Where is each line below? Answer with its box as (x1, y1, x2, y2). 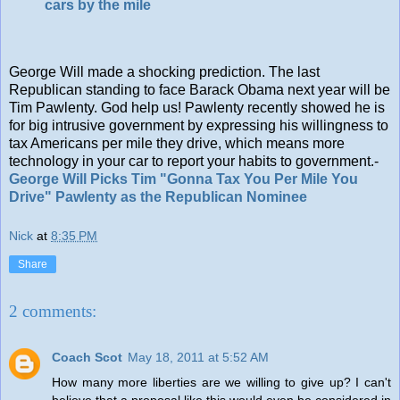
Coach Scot (52, 350, 122, 365)
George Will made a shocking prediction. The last (9, 64, 320, 80)
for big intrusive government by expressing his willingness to (9, 118, 388, 134)
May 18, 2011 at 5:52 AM (128, 350, 269, 365)
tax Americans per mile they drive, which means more (9, 136, 345, 152)
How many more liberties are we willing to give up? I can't (52, 375, 391, 390)
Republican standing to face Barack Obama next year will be (9, 82, 390, 98)
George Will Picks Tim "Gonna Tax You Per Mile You (9, 171, 358, 187)
